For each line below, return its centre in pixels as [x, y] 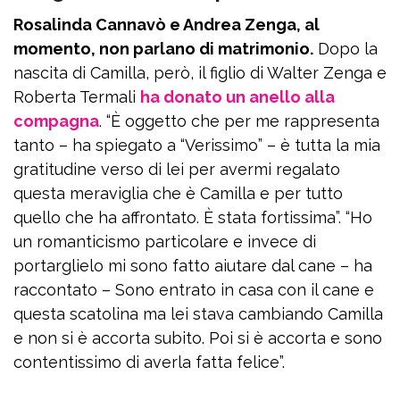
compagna [56, 121]
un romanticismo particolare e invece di [165, 242]
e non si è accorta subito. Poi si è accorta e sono [198, 338]
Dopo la [346, 49]
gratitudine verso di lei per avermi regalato [177, 169]
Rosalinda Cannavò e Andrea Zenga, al [167, 25]
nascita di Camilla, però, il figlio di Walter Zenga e [200, 73]
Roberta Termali [77, 97]
